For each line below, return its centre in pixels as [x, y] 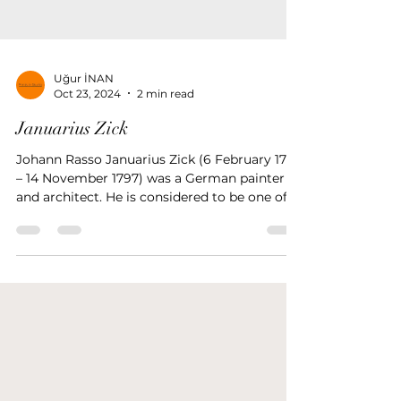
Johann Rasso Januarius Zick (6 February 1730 [159, 191]
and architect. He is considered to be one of [152, 229]
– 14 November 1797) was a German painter [150, 210]
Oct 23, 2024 [87, 125]
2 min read [166, 125]
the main [44, 247]
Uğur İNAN [84, 110]
